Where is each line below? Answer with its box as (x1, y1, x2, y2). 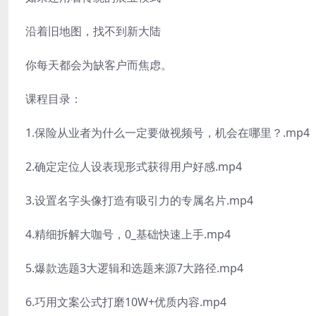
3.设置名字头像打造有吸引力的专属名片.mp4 (25, 193, 253, 208)
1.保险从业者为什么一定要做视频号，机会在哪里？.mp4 (25, 125, 310, 140)
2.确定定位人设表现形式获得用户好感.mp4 (25, 159, 242, 174)
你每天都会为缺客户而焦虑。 (25, 57, 172, 73)
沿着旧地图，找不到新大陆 (25, 23, 161, 39)
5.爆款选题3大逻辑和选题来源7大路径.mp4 (25, 260, 243, 276)
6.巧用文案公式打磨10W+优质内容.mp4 (25, 294, 226, 310)
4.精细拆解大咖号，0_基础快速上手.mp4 (25, 226, 231, 242)
